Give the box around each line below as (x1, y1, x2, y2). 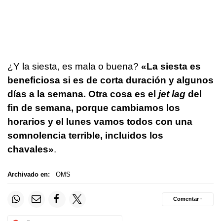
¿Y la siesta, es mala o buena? (7, 61, 141, 72)
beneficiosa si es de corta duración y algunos (7, 74, 214, 85)
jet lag (158, 88, 188, 99)
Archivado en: (7, 171, 50, 179)
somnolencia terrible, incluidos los (7, 130, 163, 141)
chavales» (7, 144, 54, 154)
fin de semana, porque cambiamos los (7, 102, 180, 113)
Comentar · (173, 196, 202, 202)
